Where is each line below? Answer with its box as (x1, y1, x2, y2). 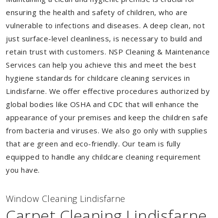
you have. (6, 165, 40, 175)
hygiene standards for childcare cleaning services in (6, 73, 190, 83)
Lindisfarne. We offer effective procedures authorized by (6, 86, 210, 96)
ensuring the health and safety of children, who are (6, 7, 188, 17)
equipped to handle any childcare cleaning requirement (6, 152, 201, 162)
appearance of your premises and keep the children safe (6, 112, 208, 122)
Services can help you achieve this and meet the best (6, 60, 196, 70)
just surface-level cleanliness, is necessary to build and (6, 34, 202, 43)
